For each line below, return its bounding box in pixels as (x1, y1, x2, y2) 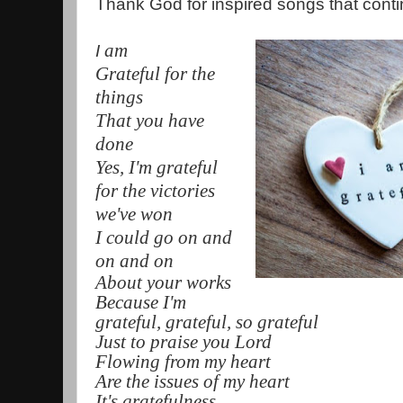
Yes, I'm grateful (95, 157, 218, 178)
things (95, 87, 143, 108)
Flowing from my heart (95, 352, 271, 372)
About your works (95, 273, 231, 293)
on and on (95, 251, 178, 272)
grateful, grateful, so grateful (95, 312, 318, 333)
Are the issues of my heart (95, 372, 290, 392)
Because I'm (95, 292, 186, 313)
